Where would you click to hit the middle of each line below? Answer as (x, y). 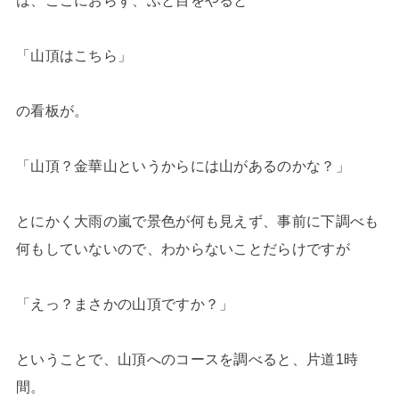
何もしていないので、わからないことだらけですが (183, 249)
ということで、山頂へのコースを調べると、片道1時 (187, 359)
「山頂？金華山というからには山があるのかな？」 (183, 166)
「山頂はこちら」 (74, 56)
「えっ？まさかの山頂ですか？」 (125, 304)
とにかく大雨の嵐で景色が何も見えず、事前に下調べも (197, 221)
